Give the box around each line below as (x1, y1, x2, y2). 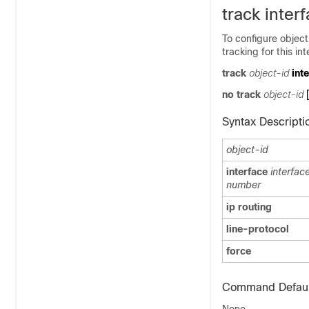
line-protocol (226, 223, 289, 235)
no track (222, 89, 261, 100)
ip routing (226, 201, 272, 212)
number (226, 179, 261, 190)
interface (226, 166, 268, 177)
